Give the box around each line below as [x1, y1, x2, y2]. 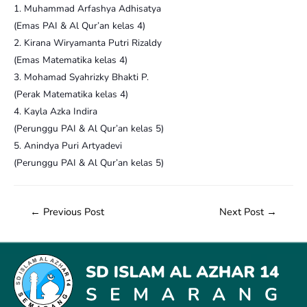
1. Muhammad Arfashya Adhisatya [14, 1, 161, 15]
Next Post [219, 204, 267, 219]
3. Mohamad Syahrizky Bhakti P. [14, 70, 149, 84]
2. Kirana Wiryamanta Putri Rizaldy [14, 36, 162, 49]
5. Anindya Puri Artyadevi [14, 138, 122, 152]
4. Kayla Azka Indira [14, 104, 97, 118]
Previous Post [40, 204, 104, 219]
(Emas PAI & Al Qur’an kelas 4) [14, 19, 145, 32]
